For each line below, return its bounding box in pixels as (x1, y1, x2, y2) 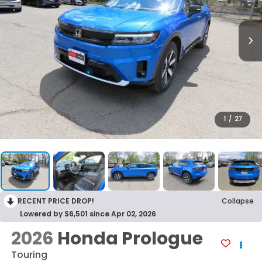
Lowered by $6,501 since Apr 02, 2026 (20, 209, 156, 219)
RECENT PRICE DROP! (18, 196, 94, 206)
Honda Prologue (57, 226, 203, 251)
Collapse (222, 196, 254, 206)
